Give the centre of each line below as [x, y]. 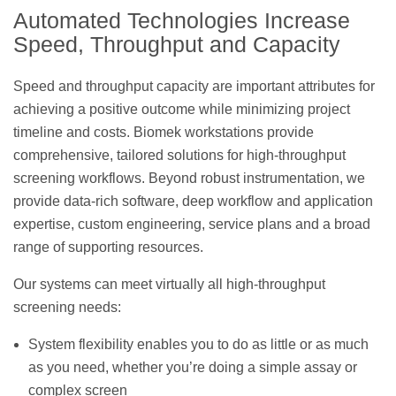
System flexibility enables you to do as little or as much [198, 344]
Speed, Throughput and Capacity [177, 44]
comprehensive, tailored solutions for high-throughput [179, 155]
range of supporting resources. [108, 247]
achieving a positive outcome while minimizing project [182, 109]
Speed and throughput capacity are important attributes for [194, 86]
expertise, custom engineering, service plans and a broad [192, 224]
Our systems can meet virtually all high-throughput [169, 284]
